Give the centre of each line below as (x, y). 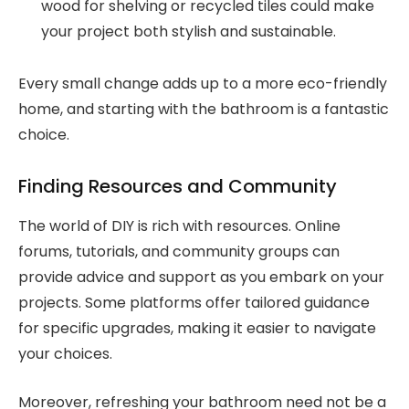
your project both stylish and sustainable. (189, 32)
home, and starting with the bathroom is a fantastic (204, 110)
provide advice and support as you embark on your (201, 278)
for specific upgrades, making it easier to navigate (197, 329)
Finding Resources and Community (178, 187)
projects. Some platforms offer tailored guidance (194, 303)
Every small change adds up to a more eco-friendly (203, 84)
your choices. (65, 354)
